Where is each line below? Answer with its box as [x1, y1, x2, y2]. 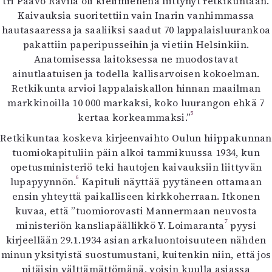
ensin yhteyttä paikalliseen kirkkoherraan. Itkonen [12, 189, 260, 203]
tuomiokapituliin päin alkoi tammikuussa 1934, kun [12, 146, 260, 159]
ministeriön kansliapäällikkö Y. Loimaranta [16, 219, 225, 232]
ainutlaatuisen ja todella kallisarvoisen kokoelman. [12, 67, 260, 80]
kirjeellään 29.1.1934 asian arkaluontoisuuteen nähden [5, 233, 267, 246]
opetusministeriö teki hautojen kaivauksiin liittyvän [10, 160, 262, 174]
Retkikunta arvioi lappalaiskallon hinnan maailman [11, 81, 261, 95]
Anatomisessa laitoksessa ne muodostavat [33, 52, 239, 66]
